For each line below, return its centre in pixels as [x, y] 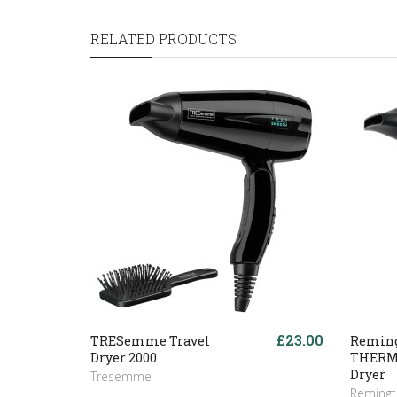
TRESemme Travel [150, 341]
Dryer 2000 [124, 358]
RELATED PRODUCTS [163, 39]
